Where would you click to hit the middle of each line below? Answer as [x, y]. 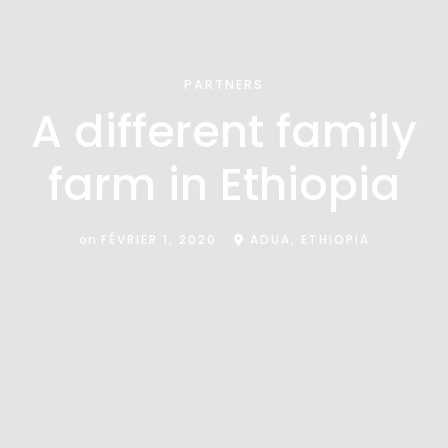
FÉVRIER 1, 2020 [158, 239]
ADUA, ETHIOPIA [307, 239]
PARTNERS [224, 84]
